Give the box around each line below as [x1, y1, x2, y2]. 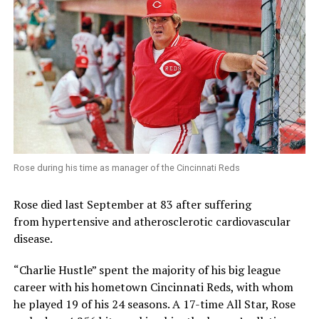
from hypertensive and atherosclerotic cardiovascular [13, 213, 291, 229]
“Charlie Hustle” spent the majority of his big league [13, 261, 281, 278]
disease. [13, 230, 53, 246]
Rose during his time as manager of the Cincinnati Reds [13, 162, 240, 173]
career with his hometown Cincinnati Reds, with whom [13, 278, 293, 295]
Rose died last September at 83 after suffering [13, 196, 251, 212]
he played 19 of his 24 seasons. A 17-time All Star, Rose [13, 296, 296, 312]
